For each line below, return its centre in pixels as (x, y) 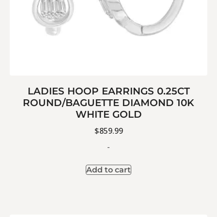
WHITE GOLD (108, 115)
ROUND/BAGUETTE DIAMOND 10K (108, 103)
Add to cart (108, 170)
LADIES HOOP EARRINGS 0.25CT (108, 91)
